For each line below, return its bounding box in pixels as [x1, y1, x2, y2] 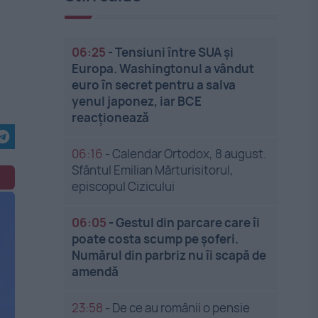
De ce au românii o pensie [112, 300, 251, 316]
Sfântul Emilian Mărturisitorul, [72, 162, 234, 178]
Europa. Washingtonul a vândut [72, 60, 255, 77]
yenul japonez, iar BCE [72, 93, 202, 109]
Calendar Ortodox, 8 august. [112, 146, 267, 162]
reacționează [72, 109, 150, 126]
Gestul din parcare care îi [116, 214, 261, 231]
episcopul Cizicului [72, 178, 175, 194]
